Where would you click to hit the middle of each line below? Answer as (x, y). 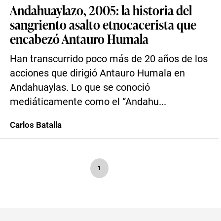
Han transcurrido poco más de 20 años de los (109, 59)
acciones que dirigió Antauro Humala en (97, 73)
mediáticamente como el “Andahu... (88, 102)
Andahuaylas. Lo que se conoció (80, 88)
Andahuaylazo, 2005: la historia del (101, 10)
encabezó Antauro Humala (79, 38)
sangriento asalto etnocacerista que (103, 24)
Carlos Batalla (36, 125)
